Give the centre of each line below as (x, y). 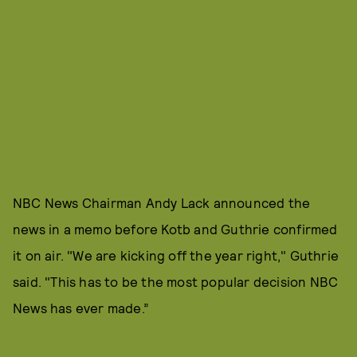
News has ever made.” (81, 308)
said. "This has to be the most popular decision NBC (176, 281)
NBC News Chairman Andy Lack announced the (162, 202)
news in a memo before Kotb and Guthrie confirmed (175, 229)
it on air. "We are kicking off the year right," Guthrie (176, 255)
